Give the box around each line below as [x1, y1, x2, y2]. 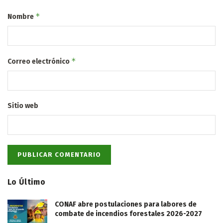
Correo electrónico [7, 57, 71, 66]
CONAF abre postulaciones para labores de [55, 200, 197, 209]
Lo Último [7, 177, 45, 187]
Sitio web [7, 102, 38, 111]
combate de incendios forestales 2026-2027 [55, 210, 202, 219]
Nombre [7, 12, 35, 21]
